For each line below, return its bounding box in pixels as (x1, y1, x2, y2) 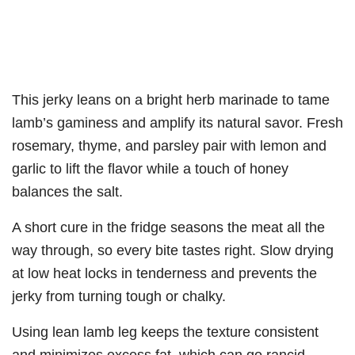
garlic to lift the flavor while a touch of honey (12, 160, 288, 177)
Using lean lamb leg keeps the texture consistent (12, 323, 319, 341)
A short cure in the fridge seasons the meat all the (12, 219, 325, 236)
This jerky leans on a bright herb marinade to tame (12, 91, 330, 109)
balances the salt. (12, 183, 123, 200)
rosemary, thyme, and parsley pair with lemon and (12, 137, 326, 155)
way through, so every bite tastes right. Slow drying (12, 242, 334, 259)
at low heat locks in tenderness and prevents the (12, 265, 317, 282)
